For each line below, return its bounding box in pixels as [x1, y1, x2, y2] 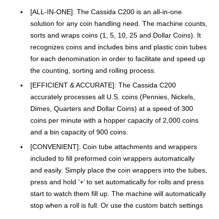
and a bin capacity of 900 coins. [30, 128, 128, 136]
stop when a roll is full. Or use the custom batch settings [30, 201, 203, 210]
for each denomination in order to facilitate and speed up [30, 55, 205, 63]
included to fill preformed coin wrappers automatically [30, 154, 195, 163]
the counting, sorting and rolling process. [30, 66, 156, 75]
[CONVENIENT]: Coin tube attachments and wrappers [30, 143, 197, 151]
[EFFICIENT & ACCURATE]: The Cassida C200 [30, 81, 176, 89]
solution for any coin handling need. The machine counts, [30, 20, 207, 28]
